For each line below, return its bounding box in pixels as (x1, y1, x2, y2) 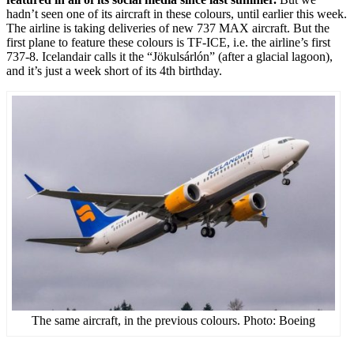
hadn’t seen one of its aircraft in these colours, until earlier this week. (6, 7, 347, 21)
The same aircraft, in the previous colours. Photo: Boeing (31, 314, 315, 328)
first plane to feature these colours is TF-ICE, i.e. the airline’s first (6, 36, 330, 50)
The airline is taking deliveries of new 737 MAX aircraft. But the (6, 21, 330, 36)
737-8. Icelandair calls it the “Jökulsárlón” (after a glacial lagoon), (6, 50, 333, 64)
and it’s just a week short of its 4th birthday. (6, 64, 222, 78)
